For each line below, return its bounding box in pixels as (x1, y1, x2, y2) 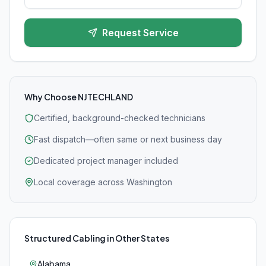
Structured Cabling (24, 233, 106, 243)
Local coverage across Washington (34, 177, 172, 187)
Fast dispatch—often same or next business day (34, 134, 222, 144)
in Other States (106, 233, 169, 243)
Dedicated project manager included (34, 156, 178, 166)
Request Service (102, 27, 179, 39)
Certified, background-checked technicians (34, 113, 205, 123)
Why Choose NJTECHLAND (24, 91, 133, 102)
